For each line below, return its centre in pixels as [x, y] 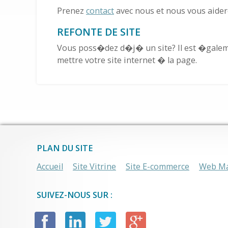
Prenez [72, 10]
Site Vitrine [94, 167]
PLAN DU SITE [65, 148]
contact [100, 10]
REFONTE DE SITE [99, 32]
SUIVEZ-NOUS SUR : [75, 195]
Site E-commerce [158, 167]
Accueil [50, 167]
